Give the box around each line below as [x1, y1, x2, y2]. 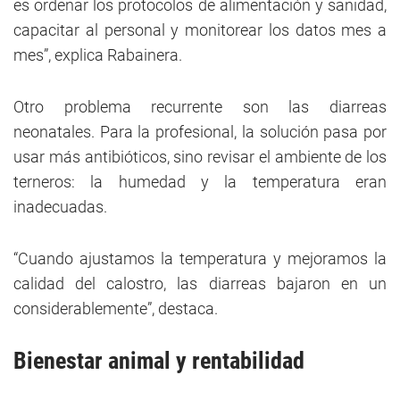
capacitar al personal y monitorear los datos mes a [13, 21, 387, 40]
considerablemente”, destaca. [13, 299, 218, 319]
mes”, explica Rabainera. [13, 46, 182, 65]
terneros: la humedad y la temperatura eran [13, 172, 387, 192]
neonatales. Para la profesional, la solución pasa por [13, 122, 387, 142]
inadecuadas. [13, 197, 107, 217]
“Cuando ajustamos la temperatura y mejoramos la [13, 249, 387, 269]
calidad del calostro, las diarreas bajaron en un [13, 274, 387, 294]
